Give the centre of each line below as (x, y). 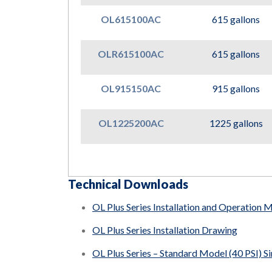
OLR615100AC (131, 54)
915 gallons (236, 88)
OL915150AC (131, 88)
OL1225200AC (131, 123)
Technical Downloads (128, 184)
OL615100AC (131, 19)
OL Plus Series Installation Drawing (165, 230)
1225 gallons (236, 123)
